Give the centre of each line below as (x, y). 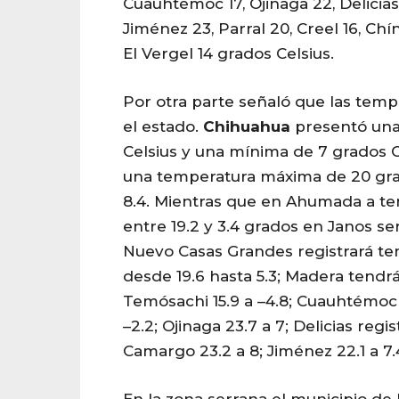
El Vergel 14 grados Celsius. (228, 53)
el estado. (163, 126)
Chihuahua (247, 126)
